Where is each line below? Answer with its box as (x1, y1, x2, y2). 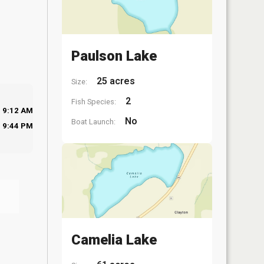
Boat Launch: (71, 117, 115, 126)
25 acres (94, 75, 135, 87)
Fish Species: (71, 97, 116, 106)
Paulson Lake (71, 47, 157, 64)
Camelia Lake (71, 232, 157, 248)
